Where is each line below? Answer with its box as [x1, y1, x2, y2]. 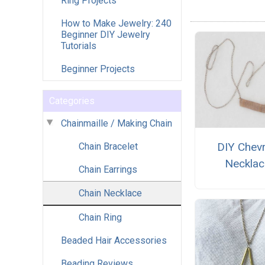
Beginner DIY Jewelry [61, 28, 150, 40]
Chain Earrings [79, 163, 137, 175]
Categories [49, 95, 95, 106]
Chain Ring [79, 211, 122, 223]
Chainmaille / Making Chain [61, 117, 172, 129]
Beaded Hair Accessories [61, 234, 167, 246]
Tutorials [61, 40, 96, 51]
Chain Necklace [79, 187, 142, 199]
